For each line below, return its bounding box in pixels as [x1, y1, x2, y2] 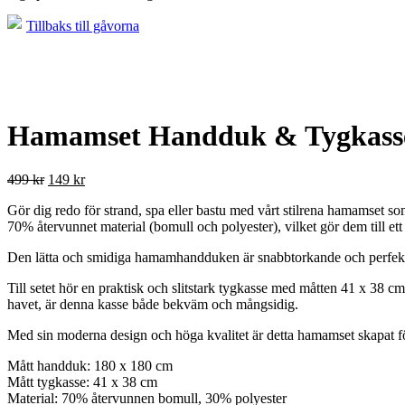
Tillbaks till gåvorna [26, 18, 139, 34]
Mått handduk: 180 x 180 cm [7, 358, 173, 374]
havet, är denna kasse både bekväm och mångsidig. [7, 297, 298, 313]
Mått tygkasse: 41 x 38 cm [7, 374, 157, 391]
